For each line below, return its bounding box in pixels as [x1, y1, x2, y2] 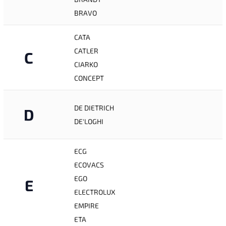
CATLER [74, 46, 98, 55]
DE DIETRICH [74, 103, 114, 112]
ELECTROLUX [74, 188, 116, 196]
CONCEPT [74, 74, 104, 82]
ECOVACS [74, 160, 104, 169]
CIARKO [74, 60, 98, 69]
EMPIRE [74, 201, 99, 210]
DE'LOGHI [74, 117, 103, 126]
